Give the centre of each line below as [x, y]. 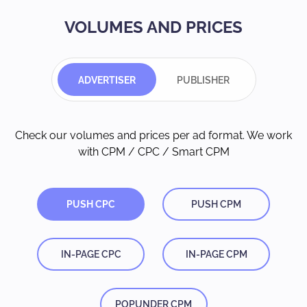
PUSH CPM [216, 204]
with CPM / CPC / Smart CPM [153, 151]
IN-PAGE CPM [216, 254]
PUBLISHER [203, 80]
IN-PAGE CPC [91, 254]
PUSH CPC [91, 204]
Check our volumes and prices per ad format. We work [153, 135]
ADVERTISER [107, 80]
